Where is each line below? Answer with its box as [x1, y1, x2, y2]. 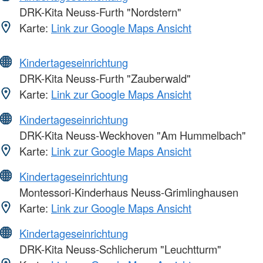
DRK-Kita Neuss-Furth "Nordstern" [16, 4, 181, 19]
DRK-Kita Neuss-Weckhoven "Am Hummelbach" [16, 127, 246, 143]
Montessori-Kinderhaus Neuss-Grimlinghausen [16, 184, 238, 200]
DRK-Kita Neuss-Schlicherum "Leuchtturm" [16, 241, 221, 257]
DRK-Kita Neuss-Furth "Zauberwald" [16, 70, 191, 86]
